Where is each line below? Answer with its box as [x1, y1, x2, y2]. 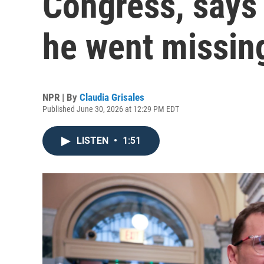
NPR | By [42, 91, 80, 103]
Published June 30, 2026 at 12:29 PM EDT [42, 104, 179, 114]
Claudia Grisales [80, 91, 144, 103]
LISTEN [77, 135, 111, 146]
